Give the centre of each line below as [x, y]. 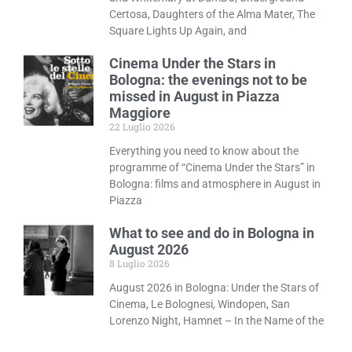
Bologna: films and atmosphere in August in [215, 184]
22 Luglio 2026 [143, 127]
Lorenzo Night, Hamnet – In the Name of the [217, 321]
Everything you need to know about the [204, 151]
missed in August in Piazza [195, 97]
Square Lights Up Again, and [178, 31]
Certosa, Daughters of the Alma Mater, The [213, 15]
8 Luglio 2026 [140, 264]
